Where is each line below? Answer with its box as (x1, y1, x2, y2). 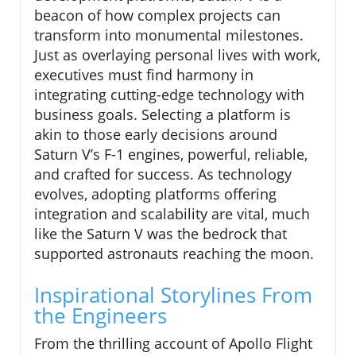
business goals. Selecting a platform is (34, 104, 291, 124)
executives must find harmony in (34, 64, 253, 84)
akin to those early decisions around (34, 124, 277, 144)
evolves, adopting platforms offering (34, 184, 277, 203)
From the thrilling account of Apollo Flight (34, 333, 312, 353)
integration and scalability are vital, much (34, 203, 310, 223)
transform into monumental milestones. (34, 25, 304, 44)
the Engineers (34, 300, 167, 330)
